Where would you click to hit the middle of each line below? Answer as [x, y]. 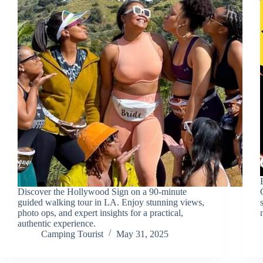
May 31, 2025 [142, 234]
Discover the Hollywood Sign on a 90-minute [102, 191]
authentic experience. [57, 223]
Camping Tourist [72, 234]
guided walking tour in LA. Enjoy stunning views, [111, 202]
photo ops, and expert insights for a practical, [100, 213]
